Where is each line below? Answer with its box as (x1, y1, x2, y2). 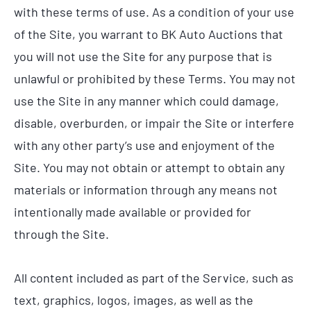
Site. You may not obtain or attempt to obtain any (14, 159, 285, 175)
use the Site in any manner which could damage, (14, 92, 279, 108)
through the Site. (14, 226, 109, 242)
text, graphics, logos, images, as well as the (14, 292, 253, 308)
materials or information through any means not (14, 181, 278, 197)
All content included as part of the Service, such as (14, 270, 294, 286)
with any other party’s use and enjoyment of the (14, 137, 275, 153)
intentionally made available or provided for (14, 203, 251, 219)
